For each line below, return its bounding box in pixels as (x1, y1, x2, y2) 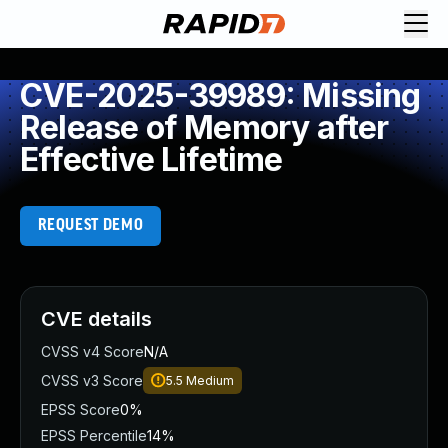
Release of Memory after (20, 108, 389, 147)
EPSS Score (41, 401, 120, 418)
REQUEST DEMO (37, 217, 144, 234)
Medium (186, 373, 234, 388)
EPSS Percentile (41, 427, 147, 444)
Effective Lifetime (20, 140, 283, 179)
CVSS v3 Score (41, 372, 143, 389)
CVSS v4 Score (41, 343, 144, 360)
